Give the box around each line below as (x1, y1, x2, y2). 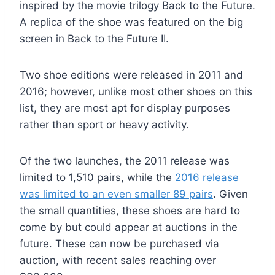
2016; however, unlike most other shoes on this (20, 85, 252, 98)
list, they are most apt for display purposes (20, 101, 230, 114)
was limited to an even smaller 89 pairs (20, 187, 213, 200)
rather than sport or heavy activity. (20, 118, 189, 131)
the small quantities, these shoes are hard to (20, 204, 240, 217)
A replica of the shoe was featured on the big (20, 15, 243, 28)
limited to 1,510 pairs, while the (20, 171, 175, 184)
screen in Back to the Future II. (20, 32, 169, 45)
